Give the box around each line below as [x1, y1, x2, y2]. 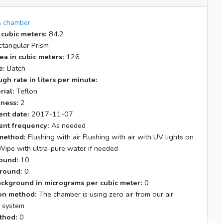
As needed [49, 120, 86, 130]
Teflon [14, 86, 37, 96]
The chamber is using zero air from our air [37, 189, 173, 199]
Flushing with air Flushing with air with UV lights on [26, 132, 194, 142]
